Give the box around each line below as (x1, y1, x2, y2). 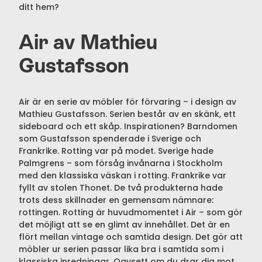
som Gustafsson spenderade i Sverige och (19, 133, 201, 145)
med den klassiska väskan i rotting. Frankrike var (19, 170, 226, 182)
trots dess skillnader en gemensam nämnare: (19, 194, 213, 206)
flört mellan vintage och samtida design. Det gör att (19, 231, 243, 243)
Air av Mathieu (19, 30, 158, 54)
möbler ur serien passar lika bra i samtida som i (19, 243, 223, 256)
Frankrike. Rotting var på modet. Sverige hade (19, 145, 213, 157)
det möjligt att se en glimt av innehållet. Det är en (19, 219, 230, 231)
